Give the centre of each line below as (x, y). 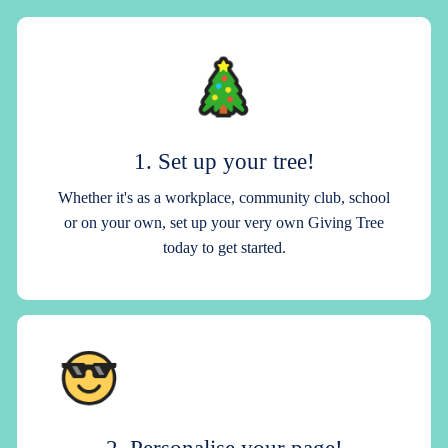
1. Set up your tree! (224, 160)
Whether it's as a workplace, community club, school (224, 197)
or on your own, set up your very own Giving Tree (224, 222)
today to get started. (224, 247)
